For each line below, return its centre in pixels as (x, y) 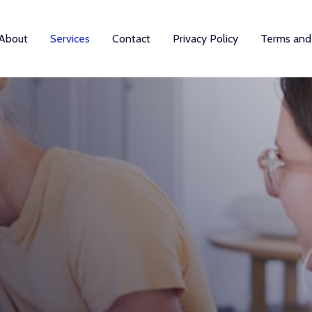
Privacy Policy (205, 39)
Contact (131, 39)
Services (70, 39)
